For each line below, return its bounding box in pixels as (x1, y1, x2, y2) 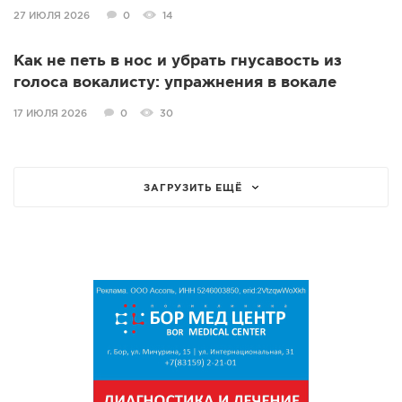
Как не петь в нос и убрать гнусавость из (13, 55, 342, 69)
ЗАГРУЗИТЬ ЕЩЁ (144, 184, 242, 194)
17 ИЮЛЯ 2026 (13, 109, 87, 119)
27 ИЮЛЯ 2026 (13, 12, 90, 22)
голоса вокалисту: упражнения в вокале (13, 76, 336, 91)
